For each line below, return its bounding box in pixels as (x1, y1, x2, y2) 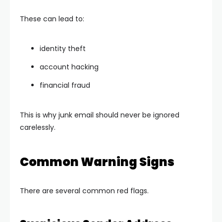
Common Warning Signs (20, 154, 174, 170)
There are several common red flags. (20, 186, 149, 196)
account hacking (40, 62, 99, 72)
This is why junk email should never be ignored (20, 110, 179, 120)
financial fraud (40, 80, 90, 90)
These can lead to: (20, 14, 84, 24)
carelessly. (20, 122, 55, 132)
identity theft (40, 44, 86, 54)
